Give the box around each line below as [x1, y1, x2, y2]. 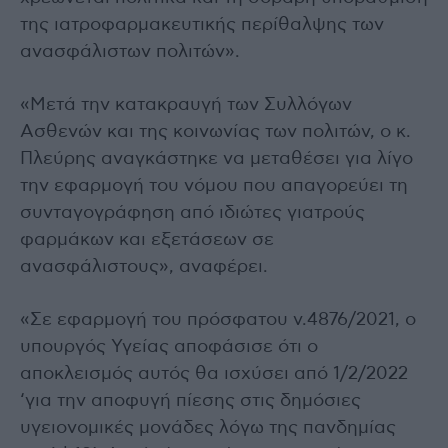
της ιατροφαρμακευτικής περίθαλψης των [20, 15, 384, 34]
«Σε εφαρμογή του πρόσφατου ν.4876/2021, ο [20, 310, 416, 329]
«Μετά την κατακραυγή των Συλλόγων [20, 95, 352, 114]
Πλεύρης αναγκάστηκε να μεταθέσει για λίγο [20, 149, 413, 168]
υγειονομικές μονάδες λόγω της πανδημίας [20, 418, 396, 437]
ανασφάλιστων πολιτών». [20, 42, 240, 61]
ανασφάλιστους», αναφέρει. [20, 257, 268, 276]
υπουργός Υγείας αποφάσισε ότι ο [20, 337, 318, 356]
